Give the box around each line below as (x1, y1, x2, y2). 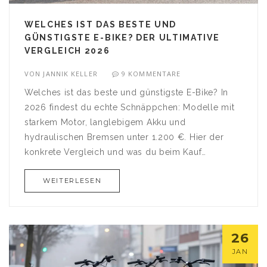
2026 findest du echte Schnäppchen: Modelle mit (24, 103, 235, 113)
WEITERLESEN (43, 176, 102, 185)
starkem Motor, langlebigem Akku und (24, 117, 186, 128)
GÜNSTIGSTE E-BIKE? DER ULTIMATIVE (24, 33, 220, 43)
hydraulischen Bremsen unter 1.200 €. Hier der (24, 132, 224, 142)
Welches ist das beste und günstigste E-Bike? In (24, 88, 228, 98)
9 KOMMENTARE (122, 69, 181, 79)
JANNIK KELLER (43, 69, 98, 79)
